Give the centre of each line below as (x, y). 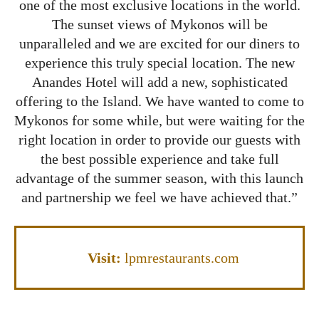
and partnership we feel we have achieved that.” (159, 197)
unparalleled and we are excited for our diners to (159, 43)
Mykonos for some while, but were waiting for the (159, 120)
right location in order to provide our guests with (159, 139)
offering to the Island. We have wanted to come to (159, 101)
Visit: (102, 257)
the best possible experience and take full (159, 158)
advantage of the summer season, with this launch (159, 178)
